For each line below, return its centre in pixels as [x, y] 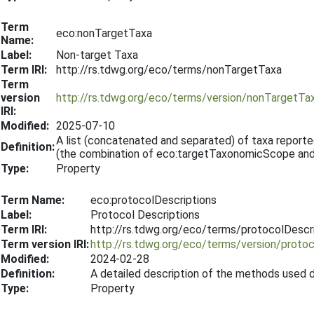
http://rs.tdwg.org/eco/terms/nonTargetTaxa [169, 70]
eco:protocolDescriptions [153, 200]
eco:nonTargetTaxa [104, 33]
